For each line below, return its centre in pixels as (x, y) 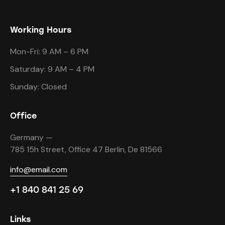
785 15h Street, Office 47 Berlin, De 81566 (86, 149)
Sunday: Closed (38, 87)
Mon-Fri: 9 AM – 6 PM (49, 51)
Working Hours (41, 30)
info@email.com (39, 170)
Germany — (31, 137)
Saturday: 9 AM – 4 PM (52, 69)
